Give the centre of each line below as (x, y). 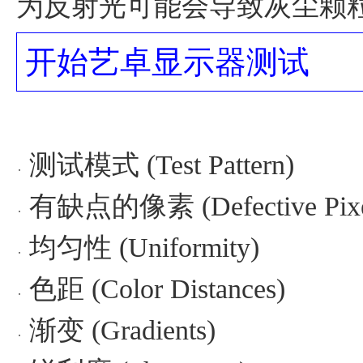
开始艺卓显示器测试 (167, 62)
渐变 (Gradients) (122, 331)
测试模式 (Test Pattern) (162, 165)
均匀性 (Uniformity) (144, 248)
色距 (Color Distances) (157, 289)
